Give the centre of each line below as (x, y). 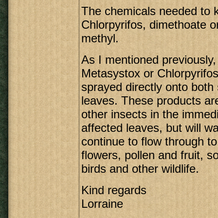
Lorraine (102, 204)
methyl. (100, 38)
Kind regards (114, 190)
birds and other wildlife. (140, 169)
